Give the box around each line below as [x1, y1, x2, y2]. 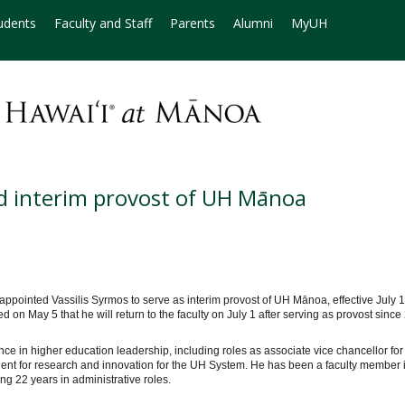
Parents [170, 14, 215, 32]
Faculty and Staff [54, 14, 152, 32]
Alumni [233, 14, 273, 32]
